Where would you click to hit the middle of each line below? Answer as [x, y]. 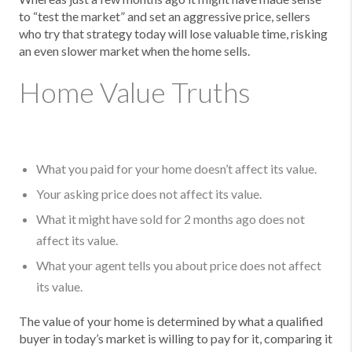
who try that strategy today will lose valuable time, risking [173, 33]
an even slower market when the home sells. [134, 51]
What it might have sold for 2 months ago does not [170, 219]
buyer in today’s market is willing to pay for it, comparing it [176, 338]
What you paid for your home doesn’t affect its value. [176, 169]
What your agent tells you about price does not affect [179, 265]
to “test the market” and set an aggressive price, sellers [165, 16]
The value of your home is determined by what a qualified [171, 321]
